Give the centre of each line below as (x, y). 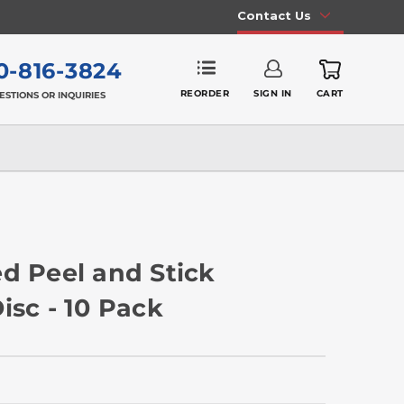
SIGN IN (273, 94)
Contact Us (274, 15)
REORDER (205, 93)
